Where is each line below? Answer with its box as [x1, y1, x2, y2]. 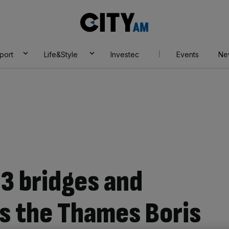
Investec [110, 50, 139, 59]
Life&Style [43, 50, 78, 59]
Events [176, 50, 199, 59]
